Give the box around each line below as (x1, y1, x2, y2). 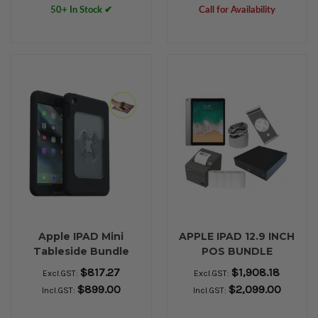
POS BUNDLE (201, 244, 273, 258)
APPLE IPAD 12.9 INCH (179, 229, 295, 243)
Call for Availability (198, 6, 275, 16)
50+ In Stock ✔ (50, 6, 112, 16)
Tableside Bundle (33, 244, 129, 258)
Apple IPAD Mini (38, 229, 124, 243)
